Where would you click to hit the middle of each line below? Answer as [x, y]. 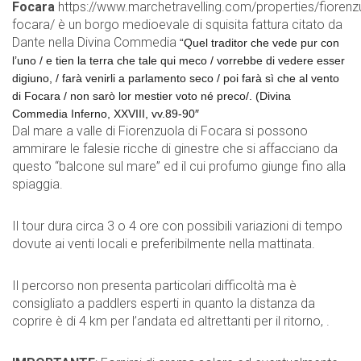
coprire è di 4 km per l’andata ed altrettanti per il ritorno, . [171, 321]
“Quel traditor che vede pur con [259, 42]
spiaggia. [37, 184]
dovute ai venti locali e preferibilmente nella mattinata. [164, 243]
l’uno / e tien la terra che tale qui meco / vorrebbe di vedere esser [178, 60]
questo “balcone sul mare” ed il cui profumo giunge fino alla [179, 166]
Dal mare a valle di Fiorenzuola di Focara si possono [160, 131]
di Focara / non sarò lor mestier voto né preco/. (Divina [151, 95]
